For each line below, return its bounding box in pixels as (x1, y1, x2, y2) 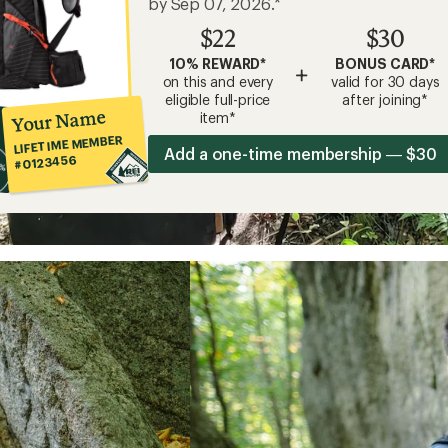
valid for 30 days (331, 73, 440, 90)
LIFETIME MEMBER (12, 132, 124, 156)
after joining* (342, 91, 429, 108)
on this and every (162, 73, 273, 90)
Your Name (10, 105, 107, 136)
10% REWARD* (169, 55, 267, 72)
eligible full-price (165, 91, 271, 108)
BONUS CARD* (335, 55, 436, 72)
